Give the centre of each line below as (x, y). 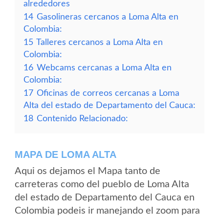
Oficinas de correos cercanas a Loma (108, 93)
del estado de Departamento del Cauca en (105, 197)
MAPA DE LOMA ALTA (66, 154)
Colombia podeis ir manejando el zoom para (107, 211)
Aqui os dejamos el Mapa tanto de (88, 171)
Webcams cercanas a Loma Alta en (104, 68)
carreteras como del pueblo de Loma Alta (102, 184)
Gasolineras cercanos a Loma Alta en (108, 17)
